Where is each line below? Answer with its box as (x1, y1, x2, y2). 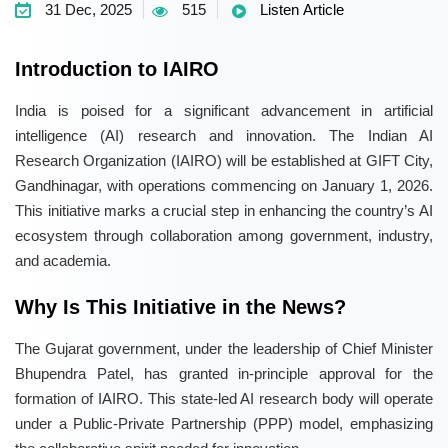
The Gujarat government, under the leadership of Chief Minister (15, 340, 433, 358)
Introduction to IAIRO (15, 58, 219, 81)
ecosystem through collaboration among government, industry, (15, 227, 433, 245)
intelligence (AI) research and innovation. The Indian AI (15, 127, 433, 145)
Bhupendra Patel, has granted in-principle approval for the (15, 365, 433, 383)
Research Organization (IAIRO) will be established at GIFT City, (15, 152, 433, 170)
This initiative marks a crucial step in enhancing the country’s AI (15, 202, 433, 220)
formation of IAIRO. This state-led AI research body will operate (15, 390, 433, 408)
